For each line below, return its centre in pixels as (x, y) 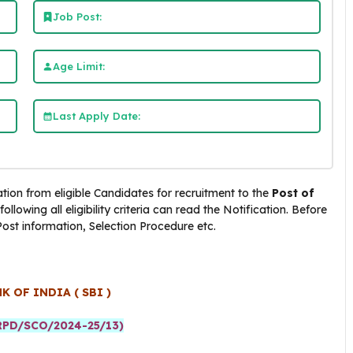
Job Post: (77, 16)
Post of (293, 193)
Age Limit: (78, 66)
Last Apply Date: (96, 115)
